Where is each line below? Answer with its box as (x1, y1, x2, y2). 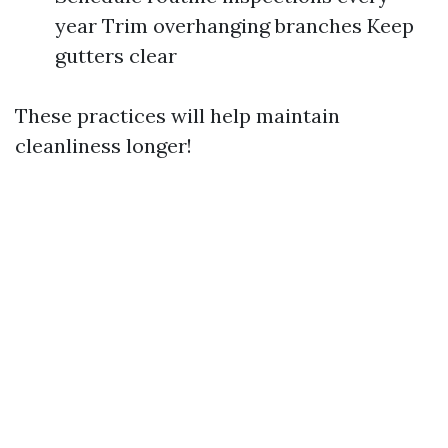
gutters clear (55, 43, 177, 69)
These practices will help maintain (15, 103, 340, 129)
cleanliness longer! (15, 133, 192, 159)
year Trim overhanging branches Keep (55, 13, 414, 39)
